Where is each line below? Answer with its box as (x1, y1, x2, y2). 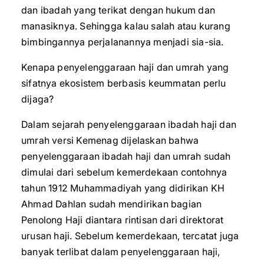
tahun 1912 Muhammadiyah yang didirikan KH (21, 182, 225, 194)
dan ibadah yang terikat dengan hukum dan (21, 4, 216, 16)
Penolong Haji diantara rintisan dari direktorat (21, 214, 224, 226)
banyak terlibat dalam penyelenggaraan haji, (21, 246, 220, 258)
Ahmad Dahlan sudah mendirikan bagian (21, 198, 202, 210)
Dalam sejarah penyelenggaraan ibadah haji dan (21, 118, 237, 130)
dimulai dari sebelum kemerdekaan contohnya (21, 166, 227, 178)
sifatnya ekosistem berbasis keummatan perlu (21, 77, 226, 89)
